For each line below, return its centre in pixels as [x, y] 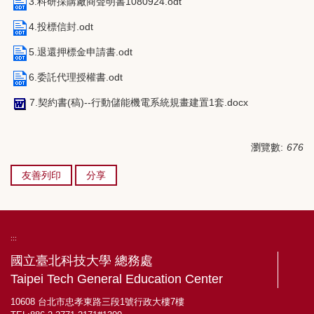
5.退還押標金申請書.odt [81, 52]
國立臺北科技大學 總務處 [82, 260]
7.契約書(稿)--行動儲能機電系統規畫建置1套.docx [139, 103]
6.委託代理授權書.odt [76, 77]
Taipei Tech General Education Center [117, 279]
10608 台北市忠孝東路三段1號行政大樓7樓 [97, 301]
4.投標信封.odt [61, 27]
